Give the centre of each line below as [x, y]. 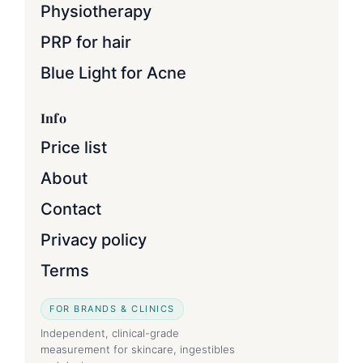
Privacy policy [94, 240]
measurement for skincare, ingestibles [138, 350]
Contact [71, 209]
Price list [74, 148]
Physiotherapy [96, 12]
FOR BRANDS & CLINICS [112, 309]
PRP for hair [86, 43]
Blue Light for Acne [113, 73]
